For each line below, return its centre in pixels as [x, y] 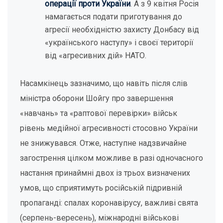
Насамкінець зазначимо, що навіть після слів [104, 83]
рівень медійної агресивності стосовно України [109, 128]
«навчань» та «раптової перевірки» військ [99, 113]
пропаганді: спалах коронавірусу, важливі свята [109, 203]
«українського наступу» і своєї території [119, 43]
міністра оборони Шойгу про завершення [97, 98]
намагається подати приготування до [113, 17]
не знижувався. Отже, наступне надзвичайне [103, 143]
